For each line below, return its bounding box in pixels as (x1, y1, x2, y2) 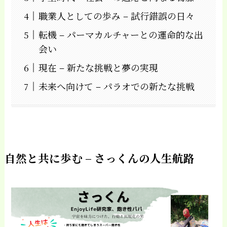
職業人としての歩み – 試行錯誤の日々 (39, 9, 195, 23)
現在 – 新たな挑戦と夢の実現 (39, 61, 159, 74)
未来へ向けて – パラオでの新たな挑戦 (39, 80, 195, 93)
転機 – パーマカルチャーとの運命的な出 (39, 28, 204, 42)
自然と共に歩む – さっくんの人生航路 (4, 149, 195, 166)
